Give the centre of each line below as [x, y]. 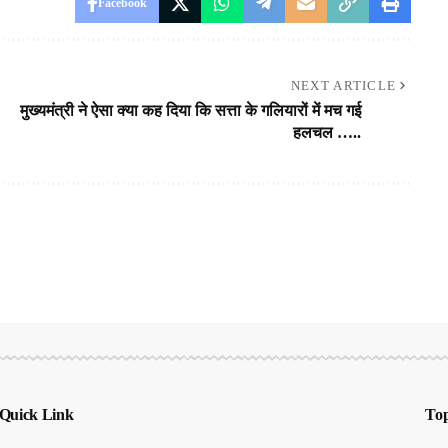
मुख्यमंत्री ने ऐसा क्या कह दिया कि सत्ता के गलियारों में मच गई [190, 111]
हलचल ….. [326, 133]
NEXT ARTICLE [343, 86]
